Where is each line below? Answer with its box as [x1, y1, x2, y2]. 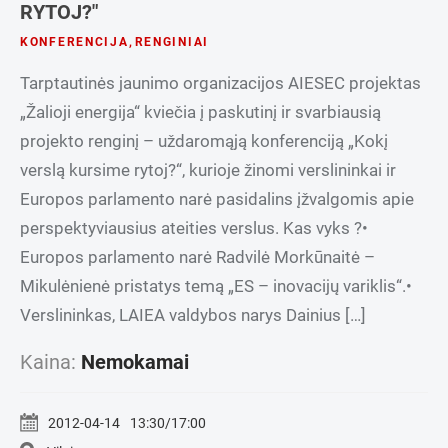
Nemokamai [81, 349, 189, 374]
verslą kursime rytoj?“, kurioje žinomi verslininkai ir [20, 159, 396, 180]
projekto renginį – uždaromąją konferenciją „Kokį [20, 130, 388, 151]
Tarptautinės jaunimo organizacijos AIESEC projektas [20, 72, 421, 93]
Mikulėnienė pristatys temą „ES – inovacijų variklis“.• [20, 275, 412, 296]
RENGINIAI [134, 34, 209, 49]
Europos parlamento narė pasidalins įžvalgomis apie [20, 188, 414, 209]
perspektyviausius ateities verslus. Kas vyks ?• [20, 217, 368, 238]
